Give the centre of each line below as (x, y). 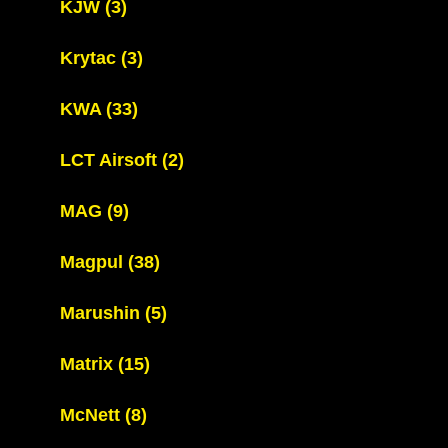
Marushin (102, 313)
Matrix (89, 364)
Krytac (90, 58)
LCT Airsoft (111, 160)
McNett (92, 415)
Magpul (94, 262)
